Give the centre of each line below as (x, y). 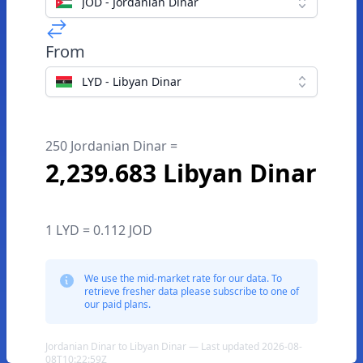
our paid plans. (117, 304)
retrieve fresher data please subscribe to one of (192, 291)
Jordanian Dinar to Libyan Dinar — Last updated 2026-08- (174, 346)
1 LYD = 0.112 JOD (99, 230)
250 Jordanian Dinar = (111, 146)
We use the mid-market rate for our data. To (183, 278)
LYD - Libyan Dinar (132, 81)
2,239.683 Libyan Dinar (181, 173)
